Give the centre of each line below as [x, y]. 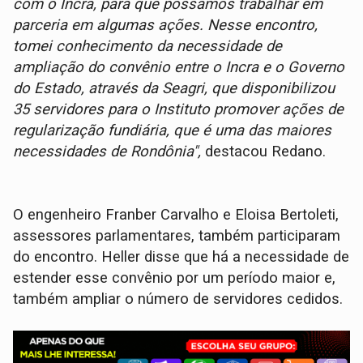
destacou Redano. [266, 152]
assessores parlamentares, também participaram [177, 236]
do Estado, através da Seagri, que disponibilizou [174, 89]
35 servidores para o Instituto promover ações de [179, 110]
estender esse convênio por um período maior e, [175, 278]
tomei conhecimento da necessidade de [148, 47]
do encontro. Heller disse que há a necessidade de [181, 257]
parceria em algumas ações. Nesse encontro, [166, 26]
